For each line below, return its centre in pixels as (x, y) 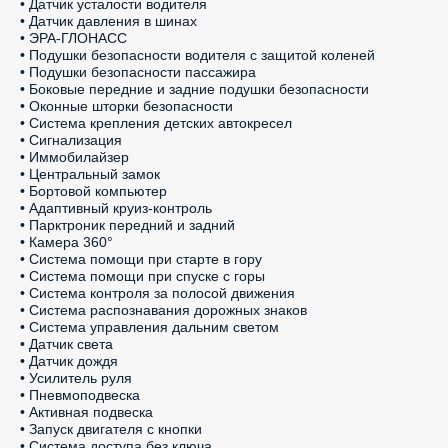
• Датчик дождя (69, 361)
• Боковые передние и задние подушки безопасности (194, 89)
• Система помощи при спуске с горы (142, 276)
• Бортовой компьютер (93, 191)
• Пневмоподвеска (80, 395)
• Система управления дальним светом (149, 327)
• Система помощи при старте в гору (141, 259)
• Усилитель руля (76, 378)
